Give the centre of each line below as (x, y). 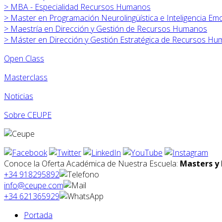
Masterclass (26, 77)
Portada (38, 215)
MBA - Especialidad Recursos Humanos (81, 7)
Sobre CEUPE (28, 115)
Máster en (29, 39)
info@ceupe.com (34, 185)
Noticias (19, 96)
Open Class (24, 58)
